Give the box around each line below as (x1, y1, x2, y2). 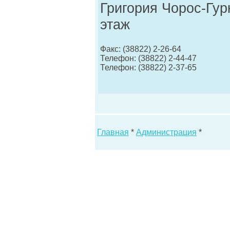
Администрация (136, 128, 197, 137)
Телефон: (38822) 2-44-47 (100, 54, 197, 63)
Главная (97, 128, 129, 137)
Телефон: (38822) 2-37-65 (100, 63, 197, 72)
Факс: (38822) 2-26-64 (100, 45, 181, 53)
